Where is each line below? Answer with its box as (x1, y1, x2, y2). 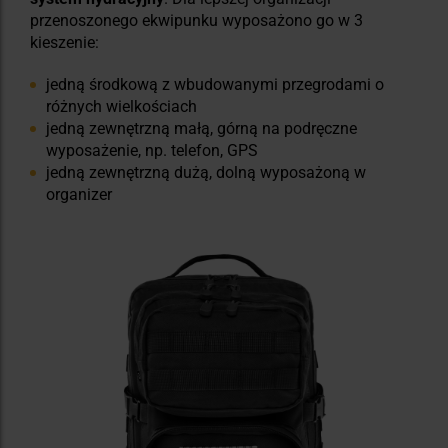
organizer (46, 185, 112, 205)
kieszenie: (30, 33, 99, 53)
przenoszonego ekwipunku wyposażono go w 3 (30, 11, 363, 31)
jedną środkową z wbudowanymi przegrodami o (46, 75, 384, 95)
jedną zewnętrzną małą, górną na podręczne (46, 119, 357, 139)
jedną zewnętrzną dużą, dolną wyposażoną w (46, 163, 366, 183)
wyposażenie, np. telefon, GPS (46, 141, 258, 161)
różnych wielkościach (46, 97, 197, 117)
